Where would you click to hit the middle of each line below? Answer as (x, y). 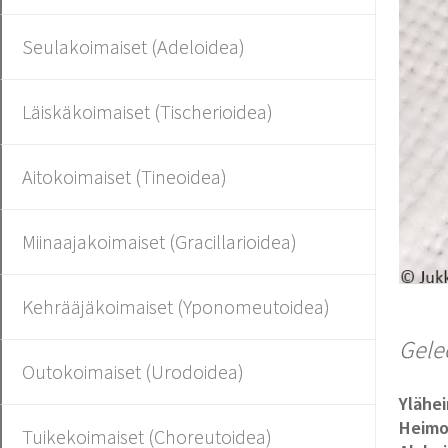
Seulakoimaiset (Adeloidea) (133, 46)
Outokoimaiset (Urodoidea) (133, 371)
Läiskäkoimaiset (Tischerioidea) (147, 111)
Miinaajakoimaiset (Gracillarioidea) (159, 241)
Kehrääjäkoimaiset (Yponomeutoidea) (176, 306)
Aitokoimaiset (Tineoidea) (124, 176)
